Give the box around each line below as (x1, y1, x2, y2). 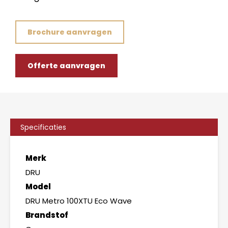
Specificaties (20, 122, 66, 132)
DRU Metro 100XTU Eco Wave (25, 195, 132, 206)
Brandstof (25, 209, 68, 220)
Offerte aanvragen (27, 60, 105, 71)
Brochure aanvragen (27, 26, 112, 37)
